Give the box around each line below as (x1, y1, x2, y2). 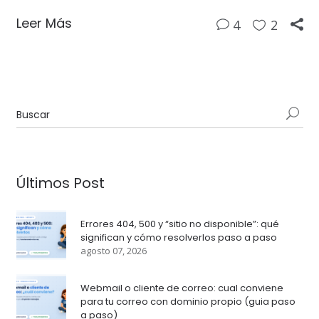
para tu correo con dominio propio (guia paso (80, 295, 296, 309)
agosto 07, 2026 (80, 244, 147, 258)
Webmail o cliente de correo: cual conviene (80, 281, 283, 296)
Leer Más (16, 14, 72, 33)
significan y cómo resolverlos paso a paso (80, 231, 277, 245)
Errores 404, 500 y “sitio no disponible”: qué (80, 217, 279, 231)
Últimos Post (16, 173, 105, 194)
